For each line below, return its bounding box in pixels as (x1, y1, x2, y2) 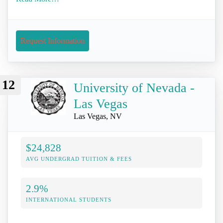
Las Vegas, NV (74, 112, 122, 121)
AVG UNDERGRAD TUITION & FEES (26, 156, 132, 162)
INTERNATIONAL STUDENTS (26, 197, 111, 203)
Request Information (20, 36, 85, 45)
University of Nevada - (74, 81, 195, 96)
